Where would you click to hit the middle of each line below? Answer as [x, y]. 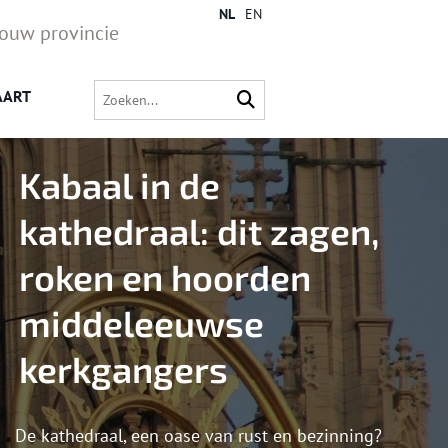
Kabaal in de [119, 185]
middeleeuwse [141, 323]
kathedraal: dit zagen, [199, 231]
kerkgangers [123, 369]
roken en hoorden [165, 277]
